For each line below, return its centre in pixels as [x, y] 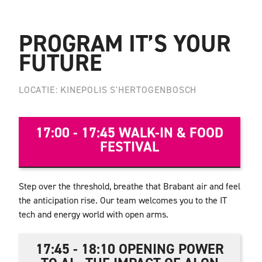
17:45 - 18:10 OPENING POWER [130, 249]
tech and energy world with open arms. [93, 214]
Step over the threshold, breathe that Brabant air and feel [129, 186]
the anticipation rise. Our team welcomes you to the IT [123, 200]
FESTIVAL [130, 146]
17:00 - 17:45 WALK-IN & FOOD [130, 132]
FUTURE [60, 63]
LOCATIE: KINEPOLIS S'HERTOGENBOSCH [108, 89]
